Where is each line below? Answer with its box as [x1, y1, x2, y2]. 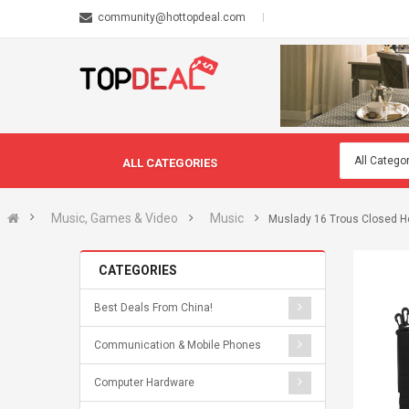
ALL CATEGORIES [122, 156, 217, 170]
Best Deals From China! [94, 301, 213, 314]
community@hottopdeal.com [98, 11, 246, 24]
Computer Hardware [94, 376, 194, 389]
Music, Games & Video [51, 211, 178, 225]
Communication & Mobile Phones [94, 339, 261, 351]
